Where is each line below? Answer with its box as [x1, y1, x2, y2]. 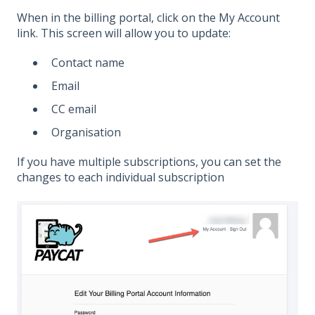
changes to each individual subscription [17, 169, 224, 186]
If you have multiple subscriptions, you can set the [17, 154, 281, 170]
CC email [51, 101, 96, 117]
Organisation [51, 124, 121, 141]
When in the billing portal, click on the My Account [17, 9, 280, 25]
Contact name [51, 54, 124, 70]
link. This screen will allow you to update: [17, 25, 231, 41]
